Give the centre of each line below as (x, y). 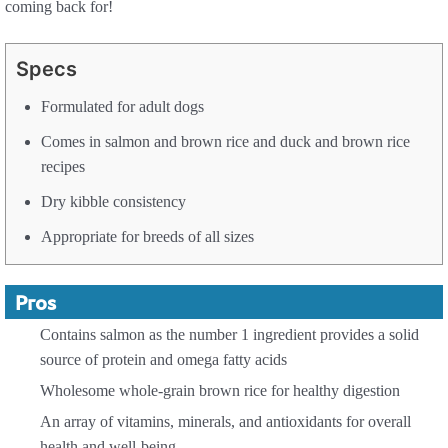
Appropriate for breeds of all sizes (147, 237)
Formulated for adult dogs (122, 107)
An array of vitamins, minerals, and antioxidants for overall (225, 422)
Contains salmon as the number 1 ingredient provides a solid (229, 335)
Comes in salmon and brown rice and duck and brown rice (225, 142)
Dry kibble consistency (113, 202)
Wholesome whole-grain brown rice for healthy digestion (220, 391)
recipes (63, 167)
